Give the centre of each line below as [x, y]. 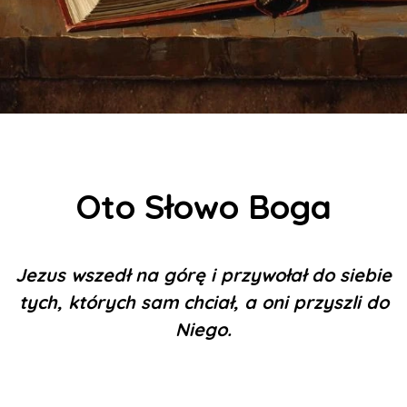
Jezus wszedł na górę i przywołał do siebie [203, 275]
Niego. [203, 329]
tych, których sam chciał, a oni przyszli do [203, 302]
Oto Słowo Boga [203, 206]
